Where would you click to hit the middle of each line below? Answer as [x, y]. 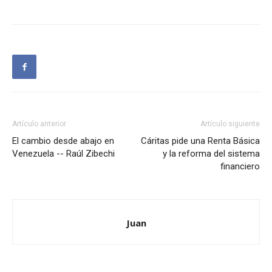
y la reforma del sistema [211, 154]
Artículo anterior [39, 124]
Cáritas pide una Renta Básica [200, 141]
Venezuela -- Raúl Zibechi [63, 154]
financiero [240, 167]
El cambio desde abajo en [63, 141]
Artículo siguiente [230, 124]
